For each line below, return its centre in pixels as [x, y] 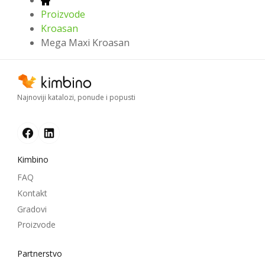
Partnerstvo [40, 253]
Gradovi [32, 209]
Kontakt [32, 193]
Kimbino [33, 160]
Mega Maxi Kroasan [85, 43]
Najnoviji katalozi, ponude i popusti [76, 98]
